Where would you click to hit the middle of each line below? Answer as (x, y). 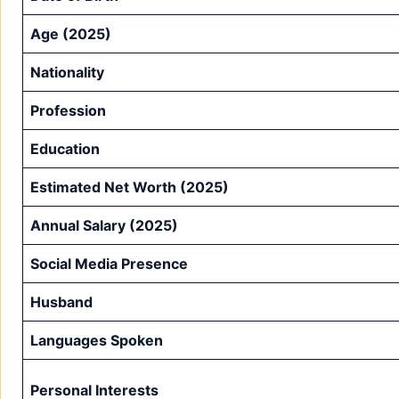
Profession (68, 110)
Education (65, 148)
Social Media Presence (109, 263)
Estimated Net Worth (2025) (130, 187)
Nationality (67, 72)
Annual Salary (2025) (104, 225)
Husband (61, 301)
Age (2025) (71, 33)
